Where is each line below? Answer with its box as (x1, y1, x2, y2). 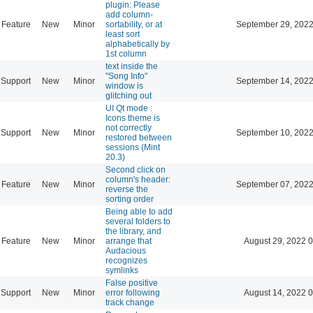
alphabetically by (105, 38, 170, 49)
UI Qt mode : (105, 103, 152, 113)
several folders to (105, 216, 170, 226)
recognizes (105, 255, 147, 265)
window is (105, 80, 143, 91)
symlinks (105, 265, 138, 275)
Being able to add (105, 206, 173, 217)
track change (105, 297, 154, 307)
